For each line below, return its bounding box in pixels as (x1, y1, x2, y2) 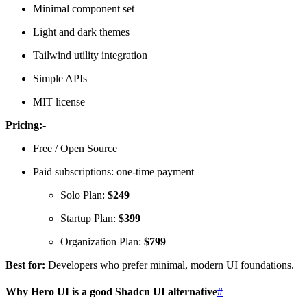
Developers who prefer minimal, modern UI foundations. (45, 258, 294, 271)
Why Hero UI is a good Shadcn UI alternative (5, 285, 217, 297)
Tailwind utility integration (33, 49, 147, 61)
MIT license (33, 95, 85, 108)
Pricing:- (5, 119, 46, 131)
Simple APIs (33, 72, 87, 84)
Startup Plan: (60, 212, 119, 224)
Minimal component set (33, 2, 134, 14)
